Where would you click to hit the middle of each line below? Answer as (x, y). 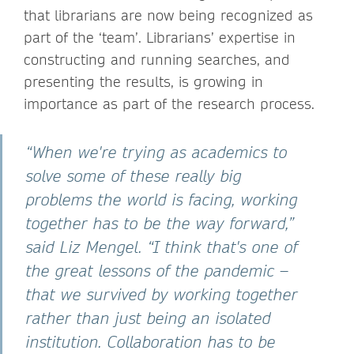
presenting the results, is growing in (143, 81)
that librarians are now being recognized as (168, 15)
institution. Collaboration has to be (151, 341)
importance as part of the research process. (169, 104)
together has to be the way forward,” (160, 223)
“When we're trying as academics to (157, 152)
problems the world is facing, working (162, 199)
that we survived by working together (162, 294)
